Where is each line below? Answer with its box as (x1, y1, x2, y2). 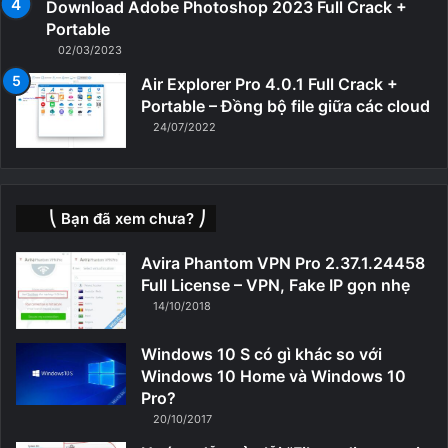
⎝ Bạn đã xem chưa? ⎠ (49, 209, 206, 229)
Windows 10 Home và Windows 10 (141, 365, 406, 386)
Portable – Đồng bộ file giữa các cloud (141, 96, 430, 117)
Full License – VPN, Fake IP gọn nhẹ (141, 275, 410, 296)
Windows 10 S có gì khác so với (141, 343, 382, 364)
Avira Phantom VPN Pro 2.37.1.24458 (141, 253, 425, 274)
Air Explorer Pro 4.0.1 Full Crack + (141, 74, 398, 95)
